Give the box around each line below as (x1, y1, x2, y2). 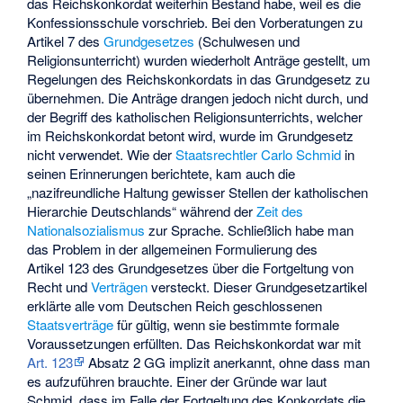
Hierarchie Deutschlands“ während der (27, 201, 257, 221)
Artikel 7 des (27, 31, 104, 51)
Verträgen (91, 277, 148, 297)
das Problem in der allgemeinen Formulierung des (27, 239, 318, 259)
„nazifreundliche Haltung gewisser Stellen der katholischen (27, 183, 369, 202)
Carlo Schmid (261, 145, 342, 165)
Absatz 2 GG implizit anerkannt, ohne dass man (85, 353, 371, 372)
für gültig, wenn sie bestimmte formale (113, 315, 340, 335)
